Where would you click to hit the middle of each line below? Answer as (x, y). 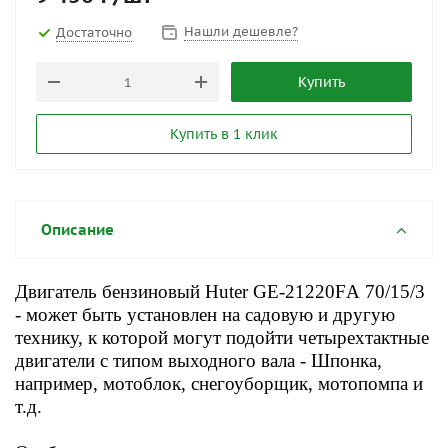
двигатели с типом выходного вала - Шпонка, (198, 360)
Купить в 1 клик (224, 134)
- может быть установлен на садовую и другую (205, 314)
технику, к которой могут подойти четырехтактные (222, 337)
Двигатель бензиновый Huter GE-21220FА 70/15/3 (220, 291)
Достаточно (94, 32)
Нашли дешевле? (241, 31)
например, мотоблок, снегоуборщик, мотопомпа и (219, 383)
